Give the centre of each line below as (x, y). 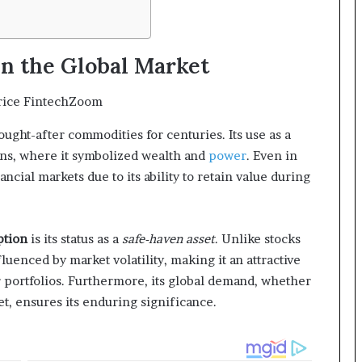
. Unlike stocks (258, 239)
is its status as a (75, 239)
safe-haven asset (168, 239)
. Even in (272, 156)
